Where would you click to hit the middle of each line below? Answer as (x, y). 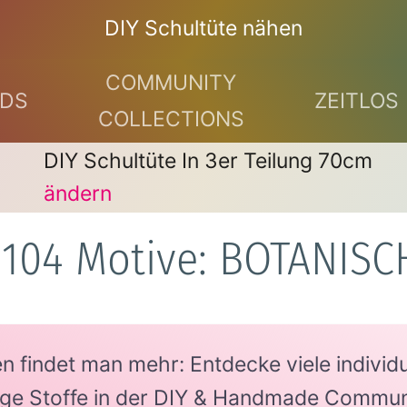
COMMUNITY (171, 82)
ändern (77, 194)
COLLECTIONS (171, 119)
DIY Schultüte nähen (203, 29)
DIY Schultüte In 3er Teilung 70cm (208, 160)
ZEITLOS (356, 100)
